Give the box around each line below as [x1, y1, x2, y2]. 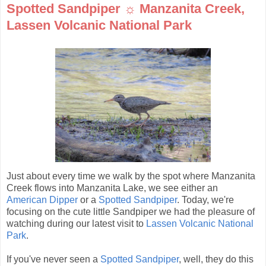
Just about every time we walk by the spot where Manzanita [7, 171, 255, 182]
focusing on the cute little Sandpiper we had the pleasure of [7, 207, 255, 217]
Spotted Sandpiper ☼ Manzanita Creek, [7, 1, 245, 17]
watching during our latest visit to [7, 218, 146, 229]
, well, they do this [179, 254, 254, 265]
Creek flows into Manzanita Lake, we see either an [7, 183, 218, 194]
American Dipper [7, 195, 78, 205]
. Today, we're [177, 195, 234, 205]
